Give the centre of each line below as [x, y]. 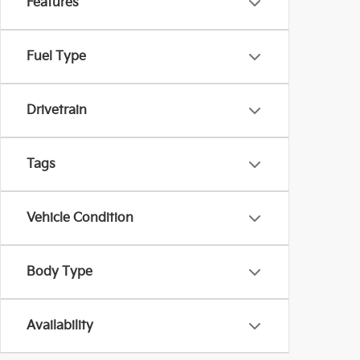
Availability [60, 326]
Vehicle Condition [80, 218]
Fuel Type [56, 57]
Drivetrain [57, 110]
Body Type [59, 272]
